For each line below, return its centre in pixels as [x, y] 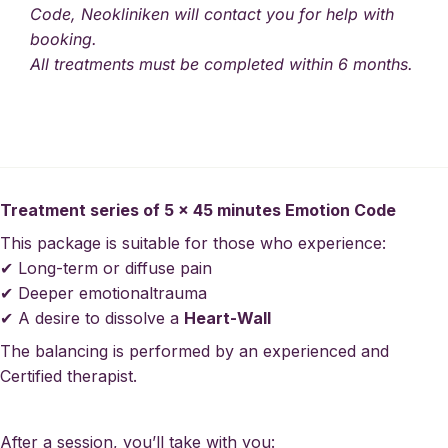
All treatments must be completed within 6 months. [221, 64]
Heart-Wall [227, 318]
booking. [63, 39]
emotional [116, 293]
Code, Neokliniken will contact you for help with [212, 14]
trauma [180, 293]
